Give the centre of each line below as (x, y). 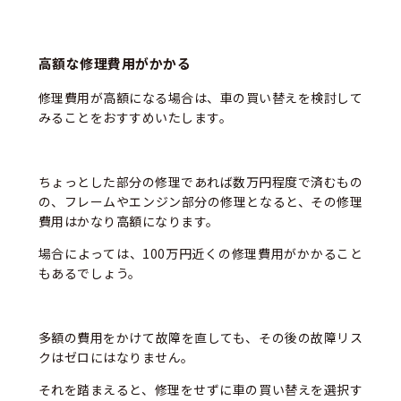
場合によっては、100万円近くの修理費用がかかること (200, 253)
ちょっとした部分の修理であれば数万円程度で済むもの (200, 181)
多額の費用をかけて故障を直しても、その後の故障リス (200, 337)
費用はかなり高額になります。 (128, 221)
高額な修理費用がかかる (115, 64)
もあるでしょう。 (90, 273)
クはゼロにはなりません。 (116, 357)
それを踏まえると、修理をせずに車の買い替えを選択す (200, 389)
